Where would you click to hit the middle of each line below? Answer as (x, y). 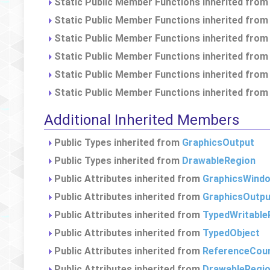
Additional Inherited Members (142, 120)
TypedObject (231, 233)
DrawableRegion (219, 161)
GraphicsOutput (218, 143)
